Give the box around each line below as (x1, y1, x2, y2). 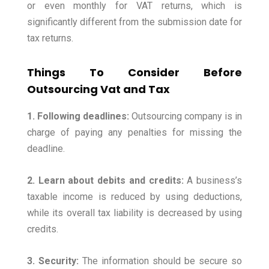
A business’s (183, 175, 243, 187)
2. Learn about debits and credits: (27, 175, 184, 187)
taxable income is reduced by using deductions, (27, 191, 242, 203)
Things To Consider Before (27, 65, 242, 80)
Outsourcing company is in (129, 110, 242, 122)
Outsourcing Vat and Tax (27, 82, 170, 97)
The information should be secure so (79, 255, 242, 267)
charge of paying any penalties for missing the (27, 127, 242, 139)
